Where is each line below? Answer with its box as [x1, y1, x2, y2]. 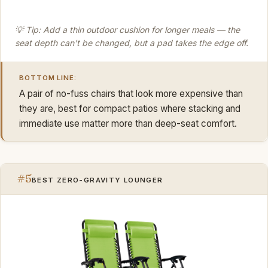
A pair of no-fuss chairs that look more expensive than [19, 87, 243, 99]
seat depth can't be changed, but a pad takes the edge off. [15, 37, 248, 48]
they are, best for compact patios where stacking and [19, 102, 240, 114]
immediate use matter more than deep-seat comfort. [19, 117, 237, 129]
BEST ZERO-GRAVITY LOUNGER [32, 176, 163, 185]
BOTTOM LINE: [19, 74, 77, 83]
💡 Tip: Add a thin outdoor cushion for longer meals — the [15, 24, 240, 35]
